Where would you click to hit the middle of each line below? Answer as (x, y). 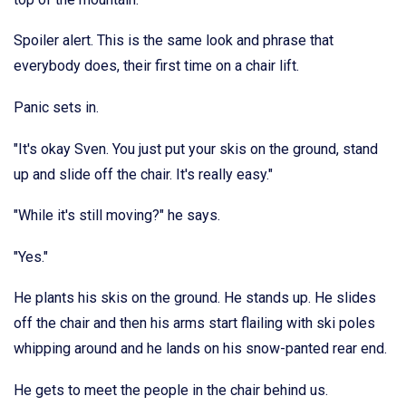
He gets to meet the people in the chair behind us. (171, 390)
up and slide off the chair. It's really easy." (143, 174)
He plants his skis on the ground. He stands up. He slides (195, 298)
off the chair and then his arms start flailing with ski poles (194, 324)
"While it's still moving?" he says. (117, 216)
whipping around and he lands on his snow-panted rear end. (200, 349)
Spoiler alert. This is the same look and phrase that (174, 41)
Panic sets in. (56, 107)
